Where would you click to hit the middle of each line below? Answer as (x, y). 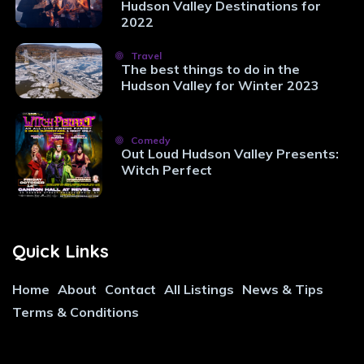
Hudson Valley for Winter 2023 (220, 86)
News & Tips (283, 290)
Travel (145, 56)
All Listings (199, 290)
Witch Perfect (167, 169)
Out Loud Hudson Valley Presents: (230, 153)
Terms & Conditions (76, 312)
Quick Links (61, 251)
